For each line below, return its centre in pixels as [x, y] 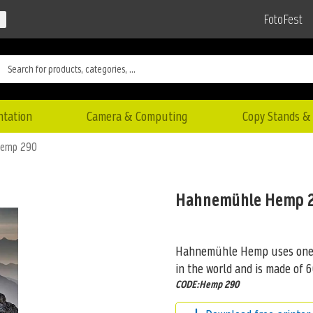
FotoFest [283, 20]
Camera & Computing [137, 116]
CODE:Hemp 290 [207, 284]
